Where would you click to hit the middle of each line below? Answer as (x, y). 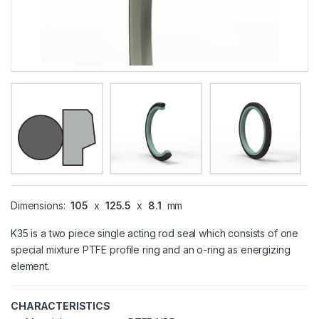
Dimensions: (40, 206)
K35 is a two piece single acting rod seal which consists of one (155, 234)
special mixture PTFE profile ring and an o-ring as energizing (151, 250)
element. (30, 266)
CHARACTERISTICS (61, 306)
